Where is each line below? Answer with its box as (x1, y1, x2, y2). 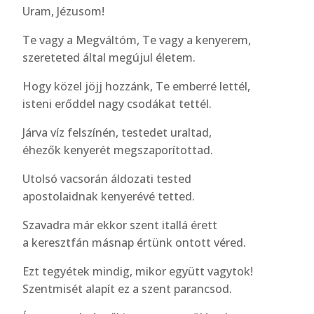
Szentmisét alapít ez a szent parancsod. (22, 281, 233, 296)
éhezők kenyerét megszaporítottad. (22, 142, 214, 158)
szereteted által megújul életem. (22, 50, 196, 65)
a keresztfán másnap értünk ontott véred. (22, 235, 247, 250)
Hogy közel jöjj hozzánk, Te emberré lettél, (22, 78, 251, 94)
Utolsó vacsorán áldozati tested (22, 171, 192, 186)
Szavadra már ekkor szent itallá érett (22, 217, 218, 233)
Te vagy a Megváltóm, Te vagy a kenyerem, (22, 32, 252, 48)
